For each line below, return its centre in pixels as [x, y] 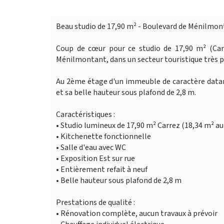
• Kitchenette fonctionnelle [103, 136]
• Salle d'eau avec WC [91, 147]
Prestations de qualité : [95, 202]
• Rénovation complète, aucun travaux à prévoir [137, 213]
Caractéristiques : [85, 114]
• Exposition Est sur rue [95, 158]
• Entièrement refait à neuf [102, 169]
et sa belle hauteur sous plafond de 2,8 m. [126, 92]
